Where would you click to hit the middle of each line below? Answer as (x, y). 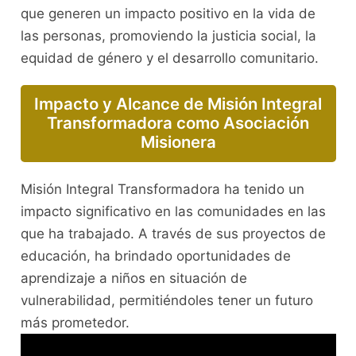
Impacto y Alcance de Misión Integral (178, 104)
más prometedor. (75, 322)
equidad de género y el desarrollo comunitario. (169, 58)
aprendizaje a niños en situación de (133, 278)
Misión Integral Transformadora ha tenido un (162, 189)
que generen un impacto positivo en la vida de (168, 14)
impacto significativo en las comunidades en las (173, 211)
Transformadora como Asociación (178, 123)
